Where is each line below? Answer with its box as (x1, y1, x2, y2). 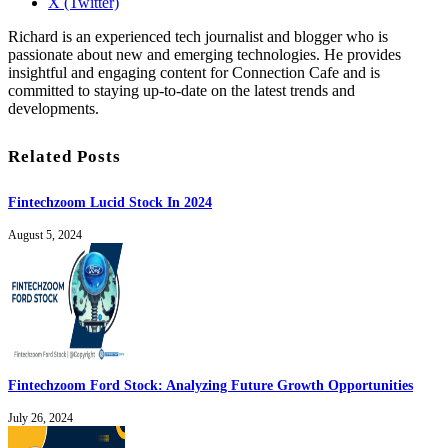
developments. (8, 100, 99, 118)
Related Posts (8, 146, 122, 166)
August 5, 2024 (8, 227, 82, 242)
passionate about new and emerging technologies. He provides (8, 46, 401, 64)
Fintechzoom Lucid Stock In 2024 (8, 194, 212, 210)
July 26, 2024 (8, 410, 73, 425)
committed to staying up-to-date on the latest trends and (8, 82, 355, 100)
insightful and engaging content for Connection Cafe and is (8, 64, 380, 82)
